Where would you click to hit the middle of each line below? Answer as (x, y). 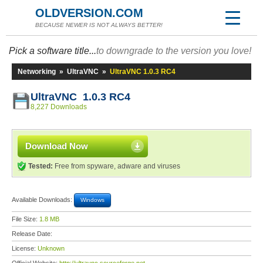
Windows (92, 200)
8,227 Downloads (59, 107)
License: (25, 248)
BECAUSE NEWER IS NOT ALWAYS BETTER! (99, 25)
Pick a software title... (53, 51)
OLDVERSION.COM (89, 13)
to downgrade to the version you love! (174, 51)
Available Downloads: (43, 199)
